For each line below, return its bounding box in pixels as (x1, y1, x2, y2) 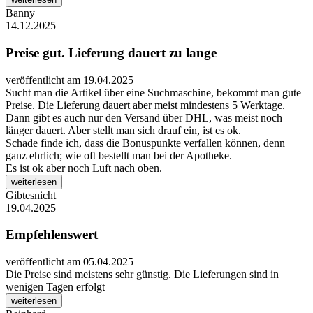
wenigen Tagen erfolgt (6, 281, 105, 293)
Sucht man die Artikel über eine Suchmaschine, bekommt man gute (6, 86, 301, 99)
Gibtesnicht (6, 189, 56, 201)
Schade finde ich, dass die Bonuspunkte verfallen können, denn (6, 136, 285, 149)
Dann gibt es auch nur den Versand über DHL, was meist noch (6, 111, 282, 124)
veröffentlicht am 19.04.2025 (6, 73, 133, 86)
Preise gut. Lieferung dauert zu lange (6, 45, 217, 60)
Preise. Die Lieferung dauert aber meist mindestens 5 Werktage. (6, 99, 285, 111)
